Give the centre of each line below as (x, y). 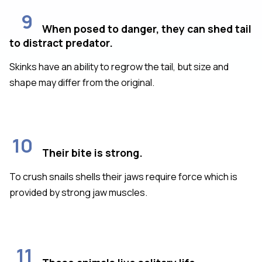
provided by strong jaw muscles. (78, 192)
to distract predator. (61, 42)
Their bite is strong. (92, 152)
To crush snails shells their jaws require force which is (123, 176)
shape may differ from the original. (82, 82)
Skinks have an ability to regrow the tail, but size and (119, 66)
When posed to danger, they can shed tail (147, 28)
